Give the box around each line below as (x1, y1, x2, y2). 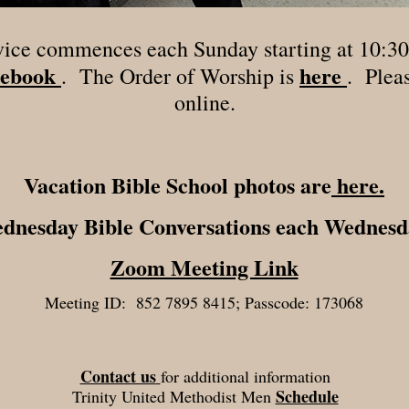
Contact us (79, 364, 156, 388)
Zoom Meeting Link (110, 251, 299, 283)
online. (174, 88, 236, 117)
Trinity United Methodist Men (71, 385, 271, 407)
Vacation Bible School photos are (24, 169, 332, 201)
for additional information (160, 365, 330, 387)
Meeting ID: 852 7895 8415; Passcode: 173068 (45, 291, 364, 313)
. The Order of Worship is (61, 61, 300, 90)
